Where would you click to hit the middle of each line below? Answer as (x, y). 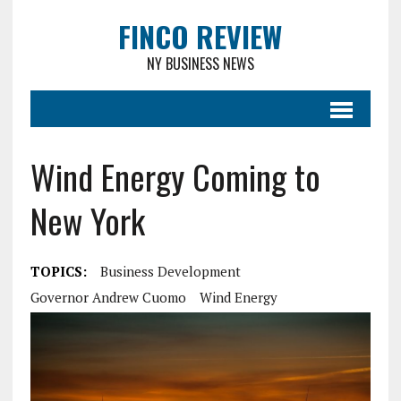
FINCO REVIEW (200, 36)
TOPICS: (58, 271)
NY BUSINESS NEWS (200, 64)
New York (87, 220)
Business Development (170, 271)
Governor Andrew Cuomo (108, 297)
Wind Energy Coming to (175, 176)
